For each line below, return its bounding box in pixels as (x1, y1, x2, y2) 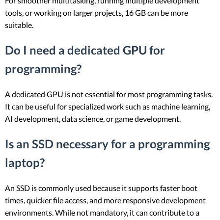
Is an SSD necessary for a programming (5, 136, 210, 151)
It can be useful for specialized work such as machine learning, (5, 101, 210, 111)
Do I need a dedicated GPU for (5, 42, 165, 57)
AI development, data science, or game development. (5, 113, 181, 123)
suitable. (5, 20, 33, 29)
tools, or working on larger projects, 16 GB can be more (5, 7, 188, 17)
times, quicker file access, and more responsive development (5, 195, 206, 205)
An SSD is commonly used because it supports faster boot (5, 183, 197, 192)
